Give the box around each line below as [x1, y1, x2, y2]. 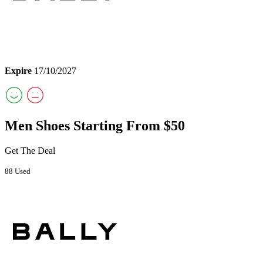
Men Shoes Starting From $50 [5, 118, 185, 134]
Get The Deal [5, 146, 55, 156]
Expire [5, 65, 32, 76]
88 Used [5, 167, 31, 176]
